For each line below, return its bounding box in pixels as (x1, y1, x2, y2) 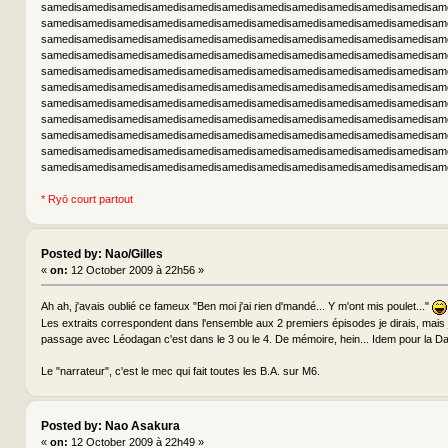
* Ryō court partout (40, 192, 133, 205)
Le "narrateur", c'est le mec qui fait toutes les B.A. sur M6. (40, 364, 320, 377)
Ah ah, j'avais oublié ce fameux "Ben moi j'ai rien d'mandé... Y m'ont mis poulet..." (40, 300, 432, 313)
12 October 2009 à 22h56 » (67, 264, 204, 277)
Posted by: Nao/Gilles (40, 247, 163, 262)
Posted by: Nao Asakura (40, 419, 180, 434)
